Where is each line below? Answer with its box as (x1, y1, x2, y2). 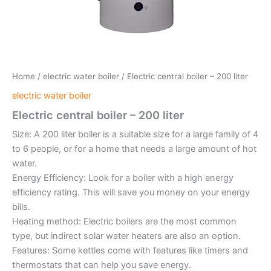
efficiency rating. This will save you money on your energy (12, 186, 250, 198)
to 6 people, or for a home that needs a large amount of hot (12, 143, 256, 154)
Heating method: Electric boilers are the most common (12, 215, 237, 227)
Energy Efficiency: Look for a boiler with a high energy (12, 172, 233, 183)
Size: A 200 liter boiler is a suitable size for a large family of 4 (12, 128, 258, 140)
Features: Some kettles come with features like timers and (12, 244, 248, 256)
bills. (12, 201, 30, 212)
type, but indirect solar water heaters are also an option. (12, 230, 241, 241)
